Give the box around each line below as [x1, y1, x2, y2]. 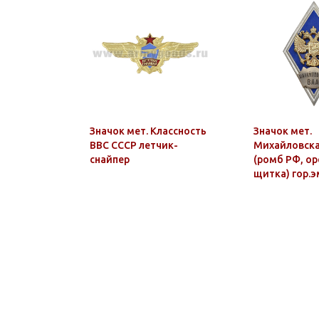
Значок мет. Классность [90, 125, 206, 137]
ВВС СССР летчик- [90, 140, 178, 151]
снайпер [90, 154, 130, 165]
